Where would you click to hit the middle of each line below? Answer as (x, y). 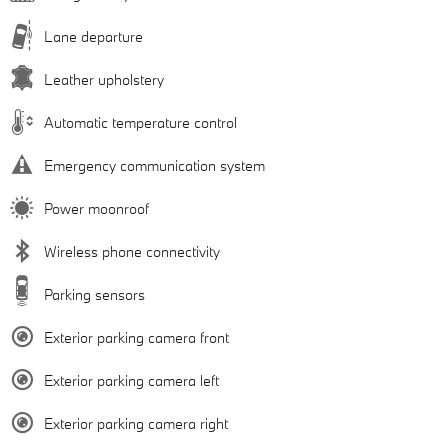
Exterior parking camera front (136, 337)
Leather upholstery (104, 79)
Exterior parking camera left (131, 380)
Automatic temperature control (140, 122)
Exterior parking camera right (136, 423)
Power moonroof (96, 208)
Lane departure (93, 36)
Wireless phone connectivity (132, 251)
